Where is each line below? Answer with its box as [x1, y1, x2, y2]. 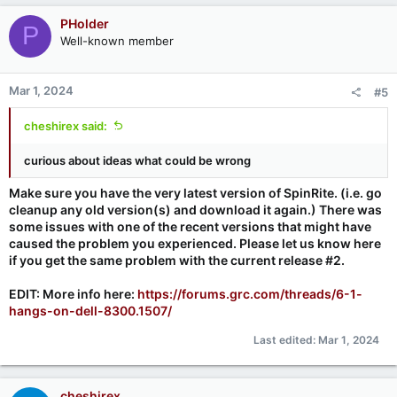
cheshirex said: [24, 118, 107, 133]
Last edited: [253, 332, 318, 346]
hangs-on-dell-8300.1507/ [9, 302, 172, 318]
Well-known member [60, 33, 174, 48]
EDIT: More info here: [9, 285, 137, 301]
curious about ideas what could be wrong [24, 152, 251, 167]
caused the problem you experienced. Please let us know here [9, 235, 381, 251]
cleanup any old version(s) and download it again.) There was [9, 201, 382, 217]
